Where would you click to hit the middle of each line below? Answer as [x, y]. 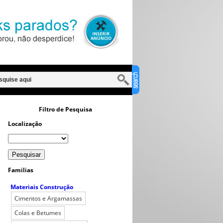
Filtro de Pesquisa [65, 109]
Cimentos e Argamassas [48, 198]
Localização [25, 124]
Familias [21, 170]
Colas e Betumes [38, 213]
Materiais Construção [42, 187]
